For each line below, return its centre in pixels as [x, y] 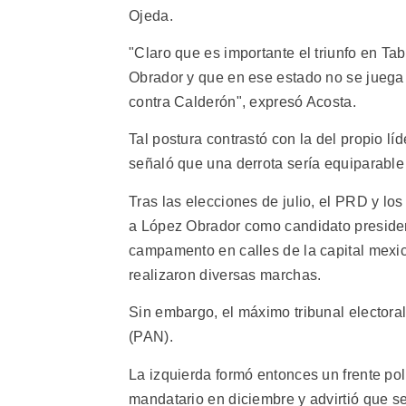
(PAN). [151, 337]
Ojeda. [151, 15]
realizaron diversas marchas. [225, 275]
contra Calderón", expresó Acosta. [242, 102]
